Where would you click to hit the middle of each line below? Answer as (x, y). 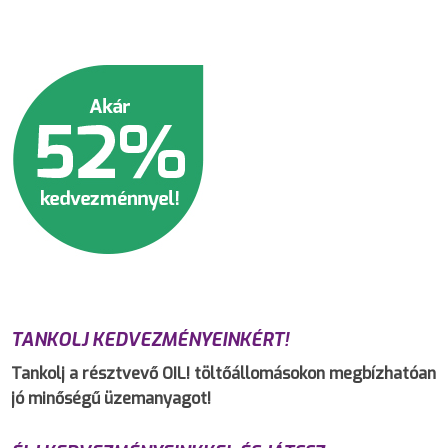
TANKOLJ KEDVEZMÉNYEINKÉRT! (150, 340)
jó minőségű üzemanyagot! (111, 398)
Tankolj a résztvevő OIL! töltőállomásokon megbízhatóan (224, 373)
